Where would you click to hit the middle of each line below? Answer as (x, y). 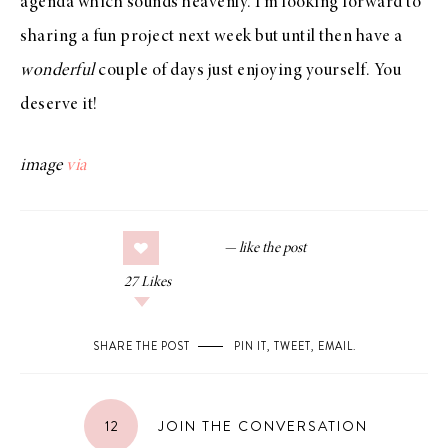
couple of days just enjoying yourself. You (247, 71)
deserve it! (59, 105)
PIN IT (250, 346)
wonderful (57, 71)
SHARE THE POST (141, 346)
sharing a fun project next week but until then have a (211, 37)
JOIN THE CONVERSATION (260, 426)
